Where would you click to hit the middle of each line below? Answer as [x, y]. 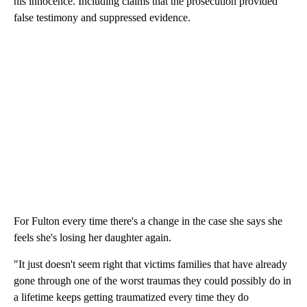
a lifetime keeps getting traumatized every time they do [131, 297]
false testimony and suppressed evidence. [102, 17]
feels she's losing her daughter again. [93, 237]
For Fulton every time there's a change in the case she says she [148, 221]
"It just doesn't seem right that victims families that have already [150, 264]
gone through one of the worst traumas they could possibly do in [152, 280]
